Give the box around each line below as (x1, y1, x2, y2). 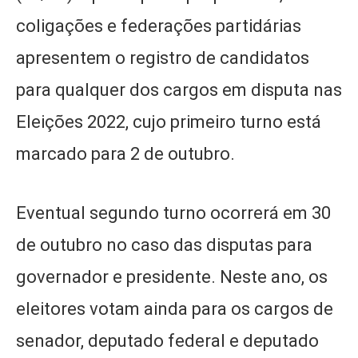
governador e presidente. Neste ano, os (16, 266, 328, 287)
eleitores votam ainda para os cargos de (16, 298, 333, 319)
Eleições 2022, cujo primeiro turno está (16, 111, 321, 132)
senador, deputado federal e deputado (16, 330, 319, 351)
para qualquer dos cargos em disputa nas (16, 79, 342, 100)
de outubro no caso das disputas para (16, 234, 312, 255)
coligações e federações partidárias (16, 15, 301, 36)
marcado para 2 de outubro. (16, 143, 235, 164)
